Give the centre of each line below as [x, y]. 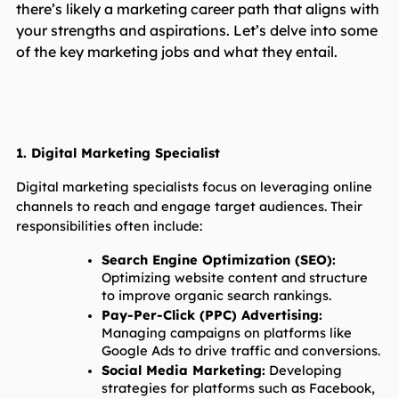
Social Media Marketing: [183, 370]
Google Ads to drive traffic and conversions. [240, 351]
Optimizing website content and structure [234, 278]
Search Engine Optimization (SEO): [218, 260]
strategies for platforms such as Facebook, [238, 388]
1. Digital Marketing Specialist [118, 153]
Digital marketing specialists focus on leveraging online [194, 187]
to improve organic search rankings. [216, 296]
